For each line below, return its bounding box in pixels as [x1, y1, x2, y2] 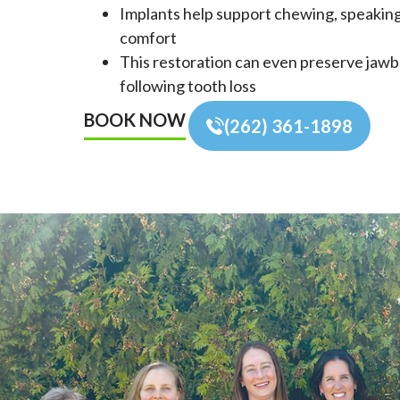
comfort [120, 27, 178, 47]
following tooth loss [120, 75, 257, 96]
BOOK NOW [84, 109, 187, 131]
